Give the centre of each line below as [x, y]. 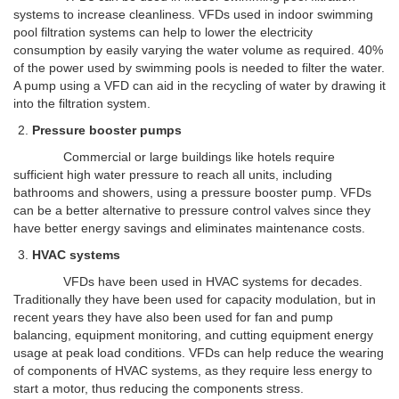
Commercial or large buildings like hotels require [174, 157]
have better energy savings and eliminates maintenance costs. [189, 228]
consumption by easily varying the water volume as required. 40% [198, 50]
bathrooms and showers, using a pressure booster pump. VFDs [192, 193]
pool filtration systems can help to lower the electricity [163, 33]
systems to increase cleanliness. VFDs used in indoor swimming [193, 15]
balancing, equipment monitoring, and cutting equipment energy [193, 335]
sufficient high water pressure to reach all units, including [173, 175]
